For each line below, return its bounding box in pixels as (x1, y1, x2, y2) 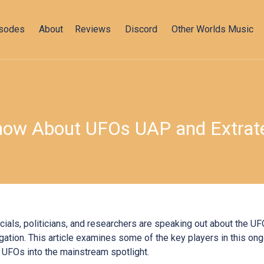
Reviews (75, 24, 111, 35)
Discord (125, 24, 157, 35)
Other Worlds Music (171, 24, 253, 35)
